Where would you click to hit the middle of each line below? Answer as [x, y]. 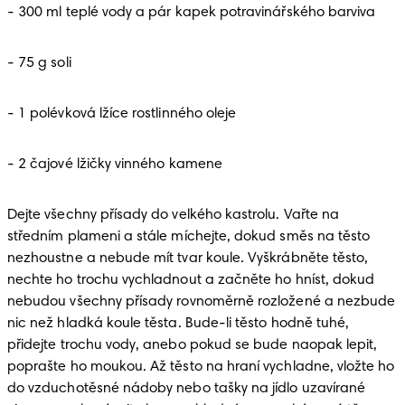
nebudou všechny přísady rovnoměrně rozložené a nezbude [202, 302]
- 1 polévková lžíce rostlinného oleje [124, 114]
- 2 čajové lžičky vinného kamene [117, 165]
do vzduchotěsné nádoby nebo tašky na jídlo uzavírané [187, 389]
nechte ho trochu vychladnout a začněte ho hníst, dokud [191, 280]
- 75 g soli [41, 63]
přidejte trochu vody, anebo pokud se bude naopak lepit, [193, 345]
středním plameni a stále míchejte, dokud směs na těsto [189, 237]
